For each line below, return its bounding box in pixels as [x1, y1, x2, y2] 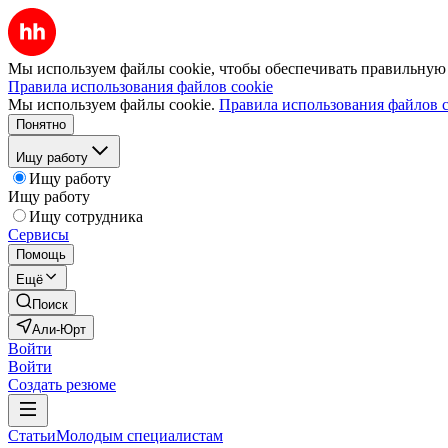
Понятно [16, 117, 66, 132]
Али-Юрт [32, 322, 86, 337]
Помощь [16, 247, 66, 262]
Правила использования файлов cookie [8, 78, 273, 95]
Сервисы [8, 226, 69, 243]
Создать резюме [8, 376, 116, 393]
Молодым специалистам [56, 427, 223, 444]
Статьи [8, 427, 56, 444]
